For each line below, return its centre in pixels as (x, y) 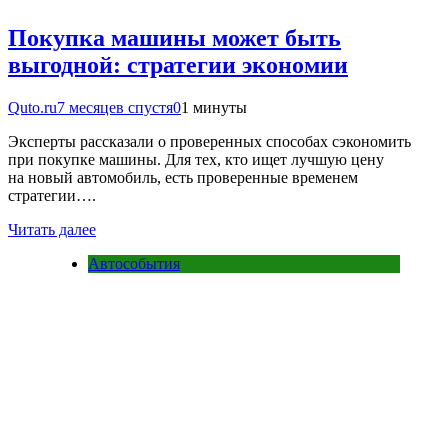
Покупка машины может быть (174, 37)
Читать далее (52, 229)
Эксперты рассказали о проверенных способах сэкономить (209, 141)
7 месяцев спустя (115, 107)
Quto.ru (32, 107)
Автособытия (134, 263)
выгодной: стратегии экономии (178, 64)
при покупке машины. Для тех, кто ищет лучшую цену (196, 159)
